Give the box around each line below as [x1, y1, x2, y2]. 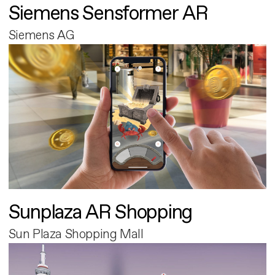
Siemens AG [8, 26, 74, 44]
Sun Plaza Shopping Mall [8, 225, 144, 243]
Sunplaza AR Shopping [8, 199, 193, 227]
